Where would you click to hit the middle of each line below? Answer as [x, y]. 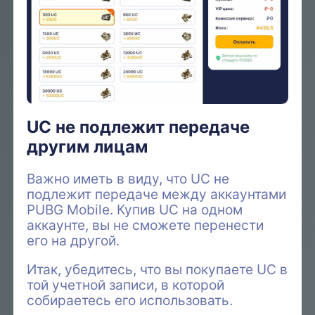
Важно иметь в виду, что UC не [128, 178]
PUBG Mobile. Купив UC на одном [135, 209]
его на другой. [73, 240]
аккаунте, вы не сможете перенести [146, 225]
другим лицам [88, 147]
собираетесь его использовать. [130, 300]
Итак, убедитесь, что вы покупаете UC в [157, 269]
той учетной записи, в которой [126, 284]
